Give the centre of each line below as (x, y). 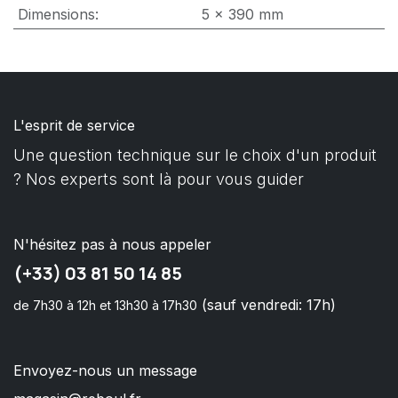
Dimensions (56, 15)
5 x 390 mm (242, 15)
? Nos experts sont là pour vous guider (159, 179)
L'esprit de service (74, 126)
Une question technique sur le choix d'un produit (195, 155)
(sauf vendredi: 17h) (267, 305)
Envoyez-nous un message (105, 371)
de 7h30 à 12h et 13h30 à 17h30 (105, 306)
